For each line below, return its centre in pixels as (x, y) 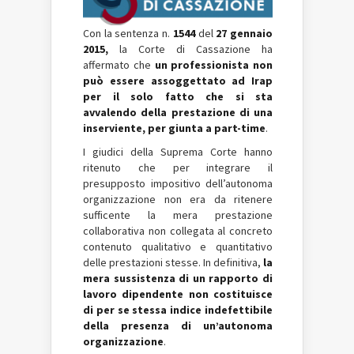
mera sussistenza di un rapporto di (178, 279)
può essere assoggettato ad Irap (178, 81)
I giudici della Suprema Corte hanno (178, 152)
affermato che (119, 65)
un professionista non (213, 65)
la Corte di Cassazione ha (196, 49)
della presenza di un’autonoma (178, 326)
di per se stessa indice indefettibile (178, 310)
